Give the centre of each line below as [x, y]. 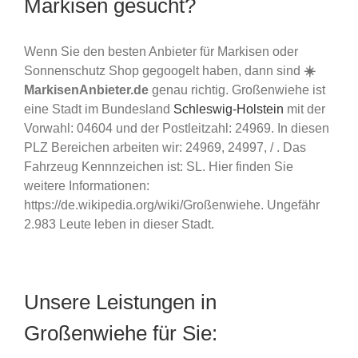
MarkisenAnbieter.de [86, 89]
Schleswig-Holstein [229, 109]
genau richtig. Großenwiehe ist [237, 89]
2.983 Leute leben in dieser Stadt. [119, 224]
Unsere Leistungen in [120, 302]
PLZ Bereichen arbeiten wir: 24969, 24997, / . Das [165, 147]
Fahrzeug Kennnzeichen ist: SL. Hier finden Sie [159, 166]
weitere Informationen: [87, 185]
